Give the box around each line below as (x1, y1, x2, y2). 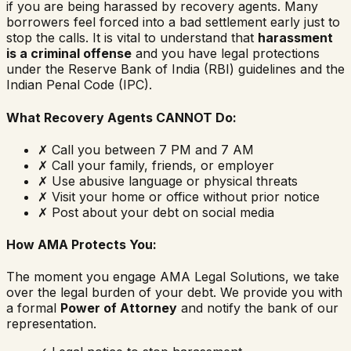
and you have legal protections (132, 45, 320, 62)
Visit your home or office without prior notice (48, 188, 320, 204)
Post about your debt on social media (48, 204, 274, 220)
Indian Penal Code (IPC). (6, 77, 152, 93)
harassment (258, 30, 333, 46)
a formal (6, 300, 60, 317)
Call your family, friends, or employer (48, 157, 274, 173)
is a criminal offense (6, 45, 132, 62)
